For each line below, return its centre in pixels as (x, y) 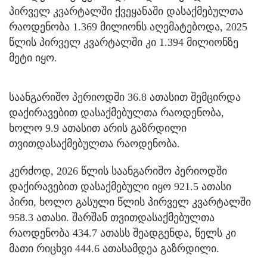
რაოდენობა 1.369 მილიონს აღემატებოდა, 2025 (128, 27)
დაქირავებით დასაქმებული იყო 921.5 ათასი (120, 186)
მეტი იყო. (33, 58)
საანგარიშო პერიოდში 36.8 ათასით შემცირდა (125, 97)
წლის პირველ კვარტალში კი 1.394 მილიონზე (124, 42)
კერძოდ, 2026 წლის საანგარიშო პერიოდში (118, 171)
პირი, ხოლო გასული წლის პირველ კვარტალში (130, 202)
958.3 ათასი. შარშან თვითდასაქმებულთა (112, 217)
